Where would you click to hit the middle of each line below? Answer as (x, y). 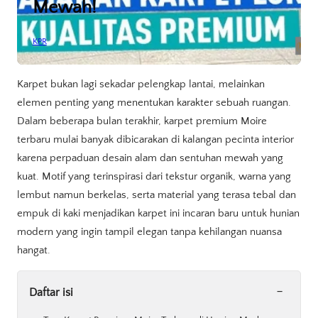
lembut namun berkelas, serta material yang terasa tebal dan (157, 195)
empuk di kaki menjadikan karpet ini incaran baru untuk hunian (158, 214)
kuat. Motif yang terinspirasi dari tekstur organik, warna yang (154, 177)
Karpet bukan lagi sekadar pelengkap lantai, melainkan (141, 84)
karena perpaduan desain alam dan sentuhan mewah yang (150, 158)
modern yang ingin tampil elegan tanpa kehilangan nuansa (149, 232)
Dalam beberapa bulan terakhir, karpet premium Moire (142, 121)
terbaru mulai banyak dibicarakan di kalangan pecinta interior (155, 140)
